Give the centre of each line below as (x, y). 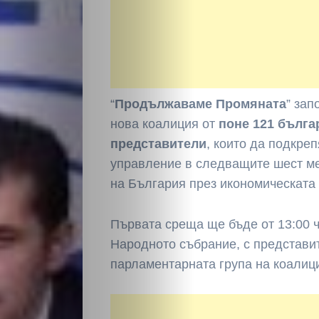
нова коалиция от (165, 124)
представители (159, 143)
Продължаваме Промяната (201, 104)
